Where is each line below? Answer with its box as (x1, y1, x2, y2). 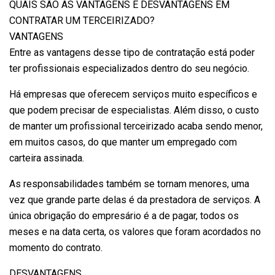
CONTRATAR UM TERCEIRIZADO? (9, 14, 155, 26)
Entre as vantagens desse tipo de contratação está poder (9, 46, 255, 58)
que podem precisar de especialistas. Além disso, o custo (9, 104, 259, 116)
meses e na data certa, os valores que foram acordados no (9, 225, 261, 238)
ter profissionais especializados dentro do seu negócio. (9, 62, 249, 74)
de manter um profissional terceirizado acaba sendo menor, (9, 120, 263, 132)
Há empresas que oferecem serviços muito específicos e (9, 88, 257, 100)
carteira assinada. (9, 152, 84, 164)
